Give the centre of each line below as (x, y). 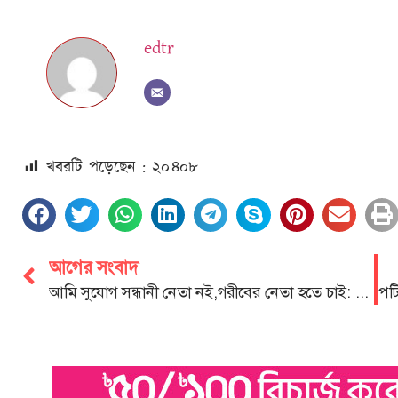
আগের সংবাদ (93, 267)
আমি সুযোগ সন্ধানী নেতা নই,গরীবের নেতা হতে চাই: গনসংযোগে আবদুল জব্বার (362, 292)
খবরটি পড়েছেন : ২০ (108, 167)
